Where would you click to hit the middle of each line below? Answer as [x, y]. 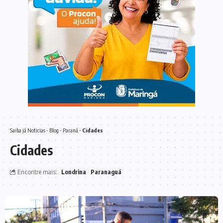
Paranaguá [106, 172]
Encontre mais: [37, 172]
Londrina [74, 172]
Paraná [70, 130]
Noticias [36, 130]
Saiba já [19, 130]
